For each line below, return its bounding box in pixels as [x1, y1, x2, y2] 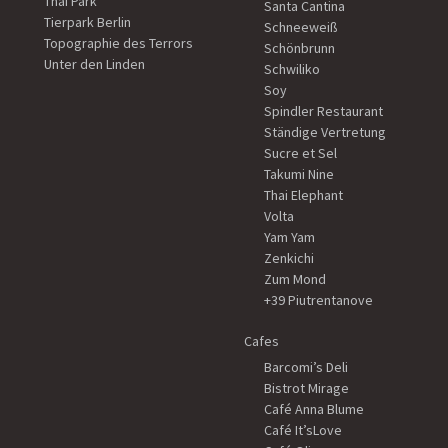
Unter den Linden [44, 55, 145, 74]
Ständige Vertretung [264, 123, 386, 142]
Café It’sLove [264, 421, 342, 440]
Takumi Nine [264, 165, 334, 184]
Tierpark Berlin [44, 13, 131, 32]
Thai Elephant [264, 186, 343, 205]
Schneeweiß [264, 18, 338, 37]
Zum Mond [264, 270, 326, 289]
